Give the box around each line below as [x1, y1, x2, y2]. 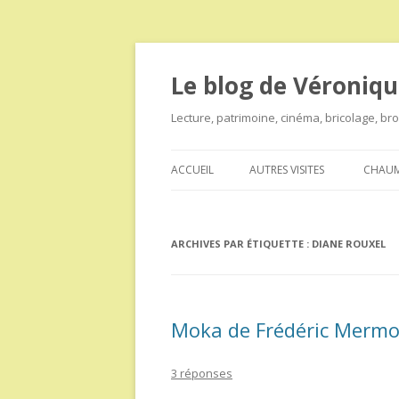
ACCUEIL [171, 162, 214, 177]
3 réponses [171, 365, 232, 381]
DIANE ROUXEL [312, 237, 386, 250]
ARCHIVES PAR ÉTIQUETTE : [171, 237, 312, 250]
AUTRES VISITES [249, 162, 324, 177]
